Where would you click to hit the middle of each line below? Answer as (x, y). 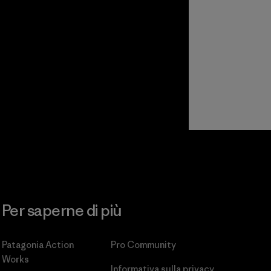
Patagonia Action (38, 245)
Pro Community (144, 245)
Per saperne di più (62, 211)
